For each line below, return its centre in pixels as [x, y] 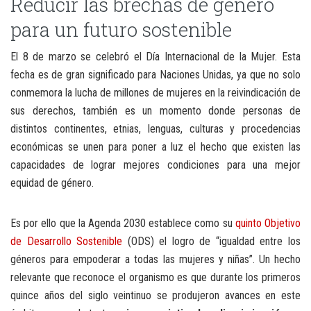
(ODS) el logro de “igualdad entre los [212, 241]
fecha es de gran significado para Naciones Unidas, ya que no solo [155, 74]
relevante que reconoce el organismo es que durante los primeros [155, 277]
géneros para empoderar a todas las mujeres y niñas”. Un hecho [155, 259]
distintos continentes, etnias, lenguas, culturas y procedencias [155, 128]
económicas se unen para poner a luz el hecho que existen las [155, 146]
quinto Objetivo [268, 223]
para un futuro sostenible [121, 29]
